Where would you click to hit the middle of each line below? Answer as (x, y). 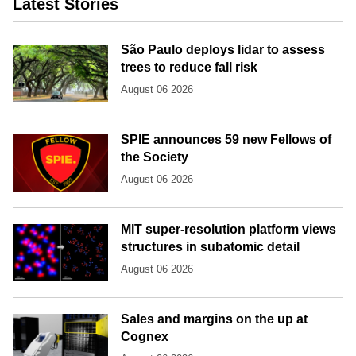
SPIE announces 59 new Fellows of (226, 139)
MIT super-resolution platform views (228, 229)
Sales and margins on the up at (214, 319)
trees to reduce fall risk (189, 67)
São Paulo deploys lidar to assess (223, 49)
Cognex (145, 336)
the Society (155, 157)
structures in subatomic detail (210, 246)
